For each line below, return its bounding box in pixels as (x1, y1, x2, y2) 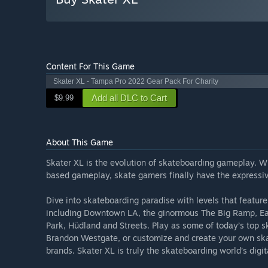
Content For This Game (46, 61, 135, 72)
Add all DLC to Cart (92, 93, 167, 103)
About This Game (46, 137, 113, 148)
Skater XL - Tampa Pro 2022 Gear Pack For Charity (53, 77, 218, 86)
